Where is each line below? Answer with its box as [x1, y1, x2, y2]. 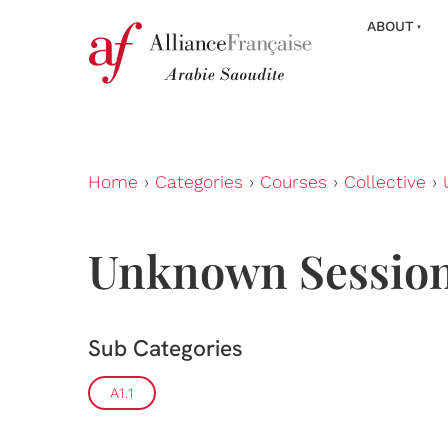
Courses [260, 172, 327, 192]
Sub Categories [88, 333, 243, 364]
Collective [344, 172, 426, 192]
